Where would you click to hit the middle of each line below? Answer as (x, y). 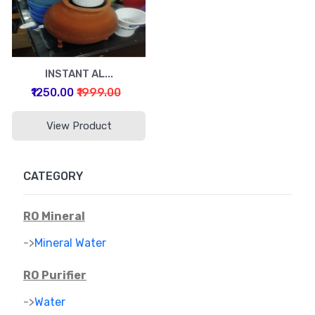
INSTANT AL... (79, 74)
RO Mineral (54, 216)
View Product (79, 126)
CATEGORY (53, 176)
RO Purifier (55, 275)
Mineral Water (70, 243)
